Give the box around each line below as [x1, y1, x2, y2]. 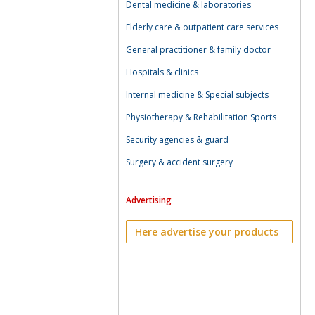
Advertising [126, 194, 172, 206]
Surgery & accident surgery [126, 156, 233, 168]
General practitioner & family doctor [126, 44, 271, 56]
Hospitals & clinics [126, 66, 198, 78]
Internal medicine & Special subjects [126, 89, 269, 101]
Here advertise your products [135, 225, 278, 238]
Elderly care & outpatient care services [126, 21, 278, 33]
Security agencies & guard [126, 134, 229, 146]
